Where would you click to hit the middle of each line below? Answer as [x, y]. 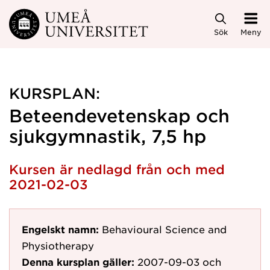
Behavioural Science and [164, 229]
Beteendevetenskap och [119, 115]
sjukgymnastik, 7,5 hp [108, 136]
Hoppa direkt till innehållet [78, 19]
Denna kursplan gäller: [78, 262]
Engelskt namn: [60, 229]
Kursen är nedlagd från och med [117, 169]
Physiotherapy [58, 245]
